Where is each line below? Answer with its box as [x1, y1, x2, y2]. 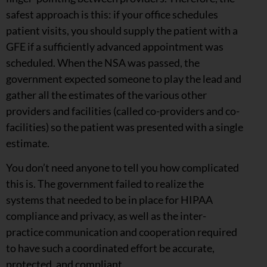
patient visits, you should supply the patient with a [6, 24, 238, 38]
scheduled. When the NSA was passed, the [6, 56, 200, 70]
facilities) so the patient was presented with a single [6, 120, 243, 134]
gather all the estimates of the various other [6, 88, 207, 102]
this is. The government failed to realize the [6, 177, 204, 191]
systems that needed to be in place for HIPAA [6, 193, 213, 207]
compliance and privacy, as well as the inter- [6, 209, 206, 223]
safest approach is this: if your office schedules [6, 8, 218, 21]
